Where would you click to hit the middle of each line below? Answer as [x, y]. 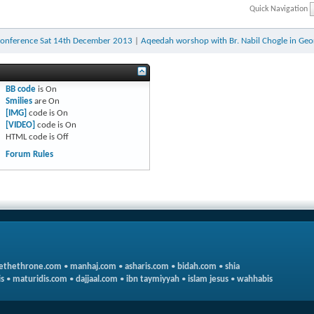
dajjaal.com [97, 279]
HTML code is [31, 137]
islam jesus [208, 279]
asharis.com [147, 267]
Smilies [19, 101]
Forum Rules [29, 155]
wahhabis [255, 279]
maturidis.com [40, 279]
